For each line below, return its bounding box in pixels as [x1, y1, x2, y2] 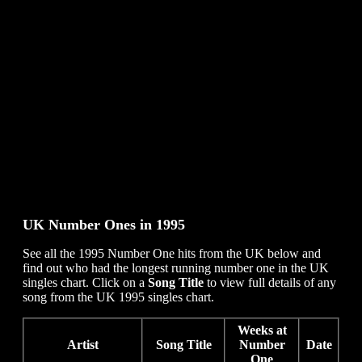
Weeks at [237, 323, 287, 338]
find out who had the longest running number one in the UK [23, 261, 329, 276]
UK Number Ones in [23, 217, 156, 234]
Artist [67, 338, 99, 352]
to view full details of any [204, 276, 336, 290]
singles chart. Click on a [23, 276, 148, 290]
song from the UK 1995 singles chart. [23, 290, 214, 305]
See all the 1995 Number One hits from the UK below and [23, 246, 321, 261]
